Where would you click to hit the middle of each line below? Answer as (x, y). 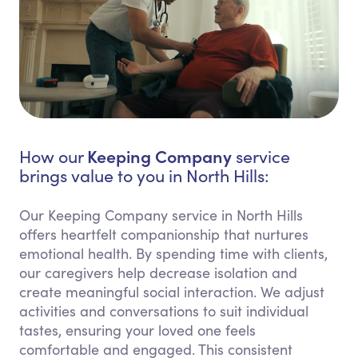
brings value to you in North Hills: (144, 176)
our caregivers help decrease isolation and (158, 273)
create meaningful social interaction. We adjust (172, 292)
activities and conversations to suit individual (164, 311)
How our (53, 157)
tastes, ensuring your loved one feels (137, 330)
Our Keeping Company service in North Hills (161, 215)
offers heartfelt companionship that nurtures (164, 235)
